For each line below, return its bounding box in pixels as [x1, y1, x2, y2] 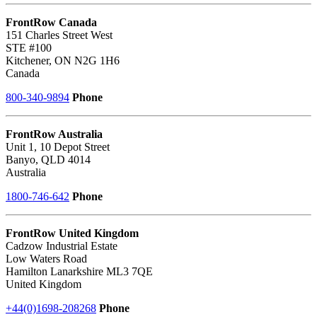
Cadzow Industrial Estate [6, 240, 117, 253]
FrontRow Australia [6, 128, 103, 141]
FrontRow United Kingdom [6, 227, 139, 240]
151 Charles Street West [6, 29, 113, 42]
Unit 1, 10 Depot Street [6, 141, 110, 154]
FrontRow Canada [6, 16, 97, 29]
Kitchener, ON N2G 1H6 [6, 54, 120, 67]
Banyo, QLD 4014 [6, 154, 91, 166]
